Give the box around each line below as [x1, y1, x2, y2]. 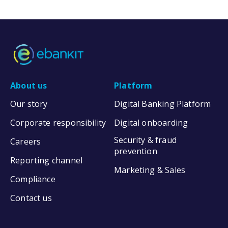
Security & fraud [114, 134, 177, 146]
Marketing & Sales [114, 164, 186, 176]
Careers [10, 135, 41, 147]
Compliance [10, 173, 55, 185]
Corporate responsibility [10, 117, 106, 128]
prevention [114, 145, 157, 157]
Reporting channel [10, 154, 83, 166]
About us [10, 79, 47, 91]
